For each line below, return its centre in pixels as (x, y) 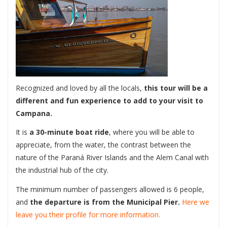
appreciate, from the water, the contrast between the (103, 145)
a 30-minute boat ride (69, 132)
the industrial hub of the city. (62, 170)
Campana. (34, 113)
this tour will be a (176, 88)
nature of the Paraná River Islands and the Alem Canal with (112, 158)
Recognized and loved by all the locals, (80, 88)
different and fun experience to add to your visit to (109, 100)
